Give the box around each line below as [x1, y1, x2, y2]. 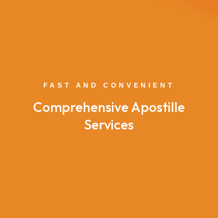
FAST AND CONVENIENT [43, 81, 175, 89]
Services [84, 115, 134, 133]
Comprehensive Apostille [33, 98, 185, 115]
